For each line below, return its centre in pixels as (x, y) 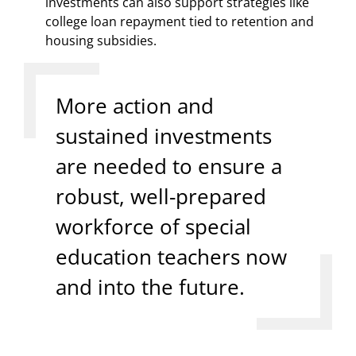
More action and (135, 105)
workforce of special (153, 226)
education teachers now (171, 256)
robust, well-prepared (161, 196)
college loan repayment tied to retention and (180, 21)
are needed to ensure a (169, 166)
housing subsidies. (101, 40)
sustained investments (164, 135)
